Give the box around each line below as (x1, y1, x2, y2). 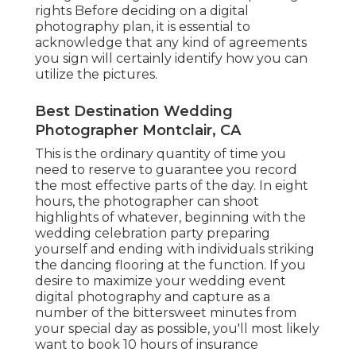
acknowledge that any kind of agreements (35, 34, 307, 50)
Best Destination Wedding (35, 102, 233, 120)
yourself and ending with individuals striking (35, 241, 315, 257)
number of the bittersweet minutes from (35, 304, 296, 320)
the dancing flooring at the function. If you (35, 257, 306, 273)
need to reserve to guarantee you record (35, 161, 297, 177)
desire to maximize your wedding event (35, 273, 286, 288)
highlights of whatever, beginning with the (35, 209, 306, 225)
